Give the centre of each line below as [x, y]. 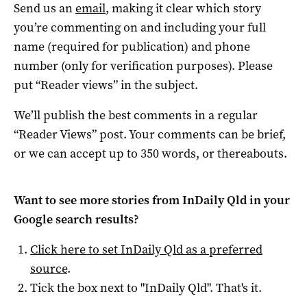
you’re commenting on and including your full [140, 27]
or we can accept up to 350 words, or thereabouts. [150, 153]
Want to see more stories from [98, 200]
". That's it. [234, 287]
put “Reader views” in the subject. [106, 85]
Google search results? [76, 219]
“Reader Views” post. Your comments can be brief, [150, 134]
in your [268, 200]
